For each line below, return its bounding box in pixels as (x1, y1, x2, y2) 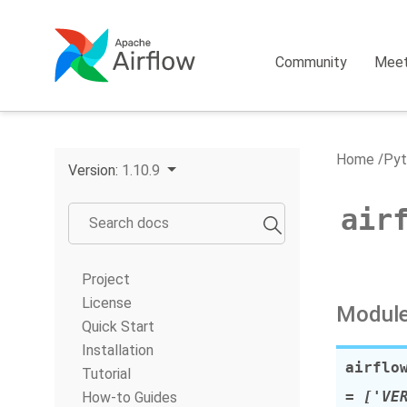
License (82, 294, 132, 312)
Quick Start (82, 318, 154, 335)
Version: (68, 162, 122, 179)
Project (82, 271, 130, 288)
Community (275, 54, 348, 71)
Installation (82, 342, 154, 359)
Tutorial (82, 365, 131, 382)
